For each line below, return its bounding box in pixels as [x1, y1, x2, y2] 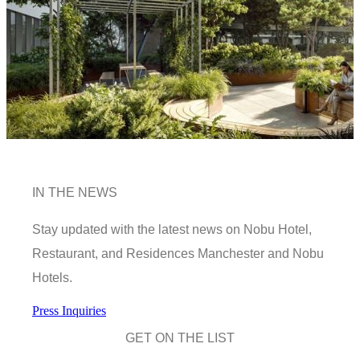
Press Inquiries [32, 304, 106, 318]
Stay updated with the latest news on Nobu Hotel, [32, 223, 312, 237]
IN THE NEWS [32, 186, 117, 200]
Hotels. [32, 271, 72, 285]
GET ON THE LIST [125, 331, 235, 346]
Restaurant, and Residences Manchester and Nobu [32, 247, 324, 261]
